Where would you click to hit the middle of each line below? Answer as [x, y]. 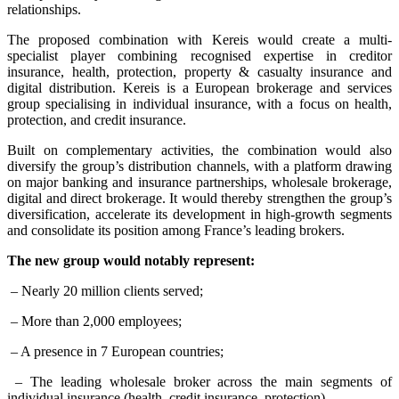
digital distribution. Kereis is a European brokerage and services [199, 88]
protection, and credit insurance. [97, 120]
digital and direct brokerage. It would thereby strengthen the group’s [199, 199]
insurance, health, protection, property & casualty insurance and [199, 72]
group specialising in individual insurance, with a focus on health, [199, 104]
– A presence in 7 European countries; [115, 352]
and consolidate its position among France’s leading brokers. [176, 231]
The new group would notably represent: [131, 261]
